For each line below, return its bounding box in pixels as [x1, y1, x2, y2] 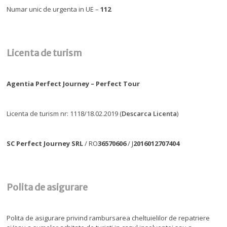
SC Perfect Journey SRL [7, 138, 85, 148]
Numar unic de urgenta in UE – [7, 4, 101, 14]
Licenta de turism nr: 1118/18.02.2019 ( [7, 108, 122, 118]
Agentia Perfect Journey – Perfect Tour [7, 79, 140, 88]
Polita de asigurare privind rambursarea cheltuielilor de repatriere [7, 213, 210, 222]
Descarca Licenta [122, 108, 177, 118]
